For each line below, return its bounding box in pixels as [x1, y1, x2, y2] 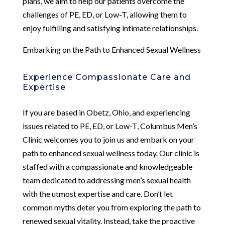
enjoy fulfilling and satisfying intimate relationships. [22, 23, 198, 33]
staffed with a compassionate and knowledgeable [22, 161, 192, 171]
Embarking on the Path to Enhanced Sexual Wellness [22, 44, 201, 54]
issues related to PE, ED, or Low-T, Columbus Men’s [22, 121, 197, 131]
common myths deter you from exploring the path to [22, 202, 201, 212]
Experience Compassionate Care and [22, 72, 191, 82]
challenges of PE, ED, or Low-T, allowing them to [22, 9, 187, 19]
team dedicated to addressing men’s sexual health [22, 175, 191, 185]
